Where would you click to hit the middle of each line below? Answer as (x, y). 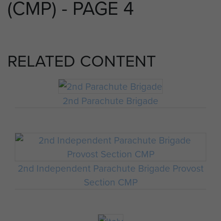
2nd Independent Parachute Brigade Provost (110, 168)
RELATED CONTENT (82, 61)
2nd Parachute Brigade (110, 101)
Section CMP (110, 182)
